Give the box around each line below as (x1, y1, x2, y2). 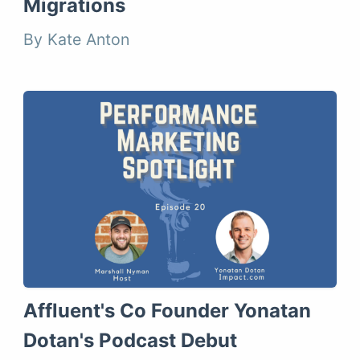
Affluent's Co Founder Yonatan (23, 298, 312, 322)
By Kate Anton (23, 29, 130, 49)
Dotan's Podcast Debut (23, 328, 238, 352)
